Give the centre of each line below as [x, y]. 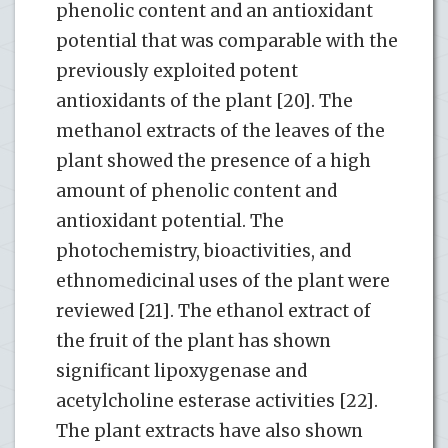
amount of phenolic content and [196, 190]
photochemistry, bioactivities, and [203, 250]
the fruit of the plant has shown [193, 340]
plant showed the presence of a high [213, 160]
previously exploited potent [177, 70]
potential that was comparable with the [227, 40]
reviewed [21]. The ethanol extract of [213, 310]
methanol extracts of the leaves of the [220, 130]
